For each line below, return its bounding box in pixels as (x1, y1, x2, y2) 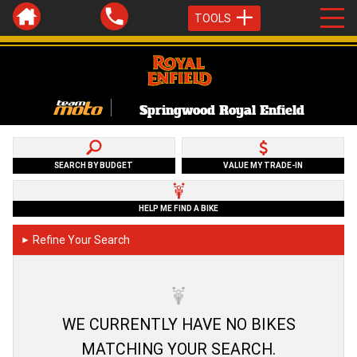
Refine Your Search (33, 232, 130, 247)
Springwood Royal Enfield (139, 101, 304, 119)
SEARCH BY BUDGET (54, 159, 134, 171)
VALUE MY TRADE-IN (223, 159, 304, 171)
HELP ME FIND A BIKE (139, 202, 218, 214)
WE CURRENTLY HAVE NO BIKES (61, 313, 296, 334)
